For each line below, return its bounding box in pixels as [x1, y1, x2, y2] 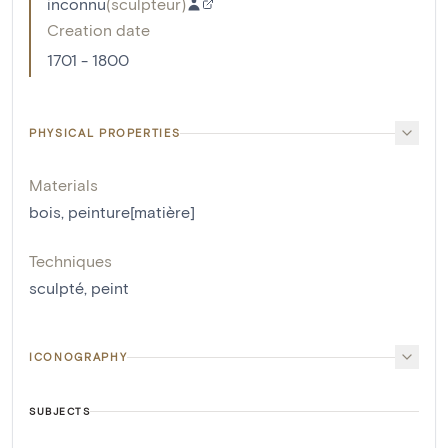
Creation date [47, 20, 150, 40]
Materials [29, 175, 98, 195]
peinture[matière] [68, 202, 195, 222]
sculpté [29, 278, 84, 298]
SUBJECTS [29, 405, 90, 418]
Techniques [29, 251, 112, 271]
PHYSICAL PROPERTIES [29, 126, 181, 140]
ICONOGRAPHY [29, 350, 128, 364]
